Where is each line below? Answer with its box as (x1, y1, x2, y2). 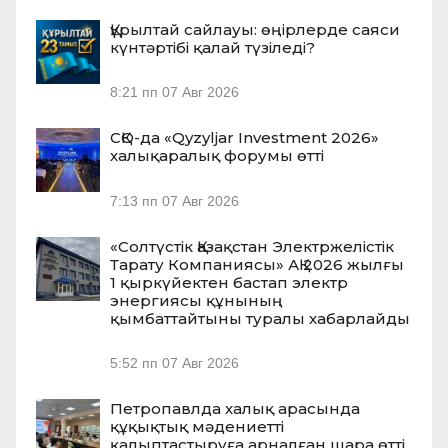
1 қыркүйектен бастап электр (110, 272, 348, 292)
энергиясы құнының (110, 290, 283, 310)
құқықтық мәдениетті (110, 417, 284, 437)
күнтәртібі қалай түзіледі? (110, 38, 315, 58)
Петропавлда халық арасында (110, 399, 360, 419)
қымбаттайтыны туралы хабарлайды (110, 308, 410, 328)
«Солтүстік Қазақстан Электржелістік (110, 236, 394, 256)
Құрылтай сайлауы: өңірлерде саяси (110, 20, 400, 40)
